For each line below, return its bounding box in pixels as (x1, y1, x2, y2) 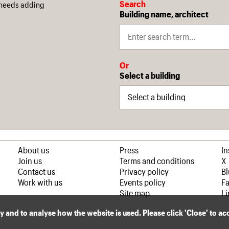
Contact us (18, 166, 55, 176)
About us (18, 144, 49, 155)
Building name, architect (120, 8, 209, 19)
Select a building (120, 70, 180, 80)
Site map (120, 187, 150, 198)
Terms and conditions (120, 155, 194, 166)
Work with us (18, 176, 62, 187)
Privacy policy (120, 166, 169, 176)
